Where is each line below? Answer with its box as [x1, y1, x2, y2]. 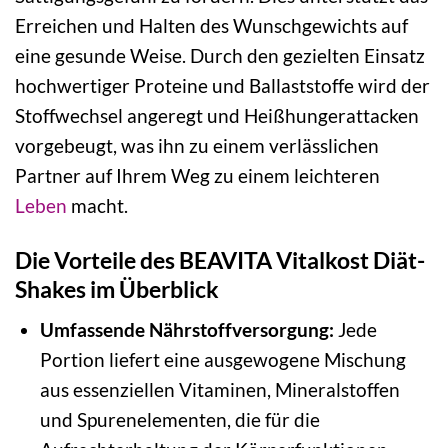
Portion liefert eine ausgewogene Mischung [39, 348, 406, 372]
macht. [67, 193, 128, 217]
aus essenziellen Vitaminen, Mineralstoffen [39, 378, 400, 402]
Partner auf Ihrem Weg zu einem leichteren [15, 163, 380, 187]
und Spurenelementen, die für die [39, 408, 320, 432]
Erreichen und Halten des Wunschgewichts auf [15, 13, 408, 37]
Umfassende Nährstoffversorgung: [39, 318, 334, 342]
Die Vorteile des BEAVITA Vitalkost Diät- [15, 245, 425, 274]
